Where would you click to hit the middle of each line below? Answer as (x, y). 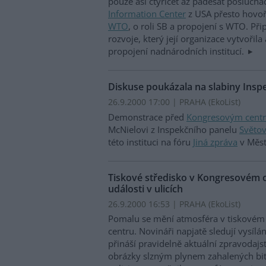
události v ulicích (145, 189)
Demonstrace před (147, 117)
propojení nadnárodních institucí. (177, 51)
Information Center (147, 14)
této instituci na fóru (151, 142)
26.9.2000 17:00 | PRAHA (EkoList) (174, 102)
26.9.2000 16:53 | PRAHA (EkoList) (174, 204)
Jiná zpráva (215, 142)
